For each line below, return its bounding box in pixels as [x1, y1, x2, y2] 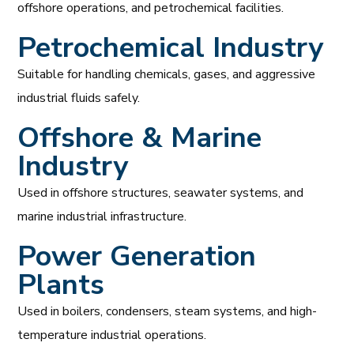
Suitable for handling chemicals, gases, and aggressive [17, 65, 316, 83]
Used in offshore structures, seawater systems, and [17, 183, 304, 201]
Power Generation [17, 236, 257, 276]
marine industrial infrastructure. [17, 207, 187, 225]
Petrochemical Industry [17, 28, 324, 67]
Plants [17, 265, 105, 304]
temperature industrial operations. [17, 326, 207, 344]
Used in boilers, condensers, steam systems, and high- [17, 302, 318, 320]
